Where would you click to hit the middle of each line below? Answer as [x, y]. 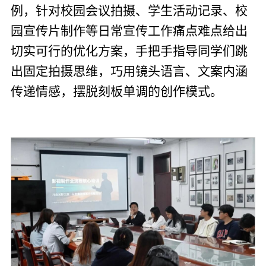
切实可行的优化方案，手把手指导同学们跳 [129, 51]
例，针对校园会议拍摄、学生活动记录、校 [129, 10]
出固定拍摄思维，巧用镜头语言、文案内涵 [129, 71]
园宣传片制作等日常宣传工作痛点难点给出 [129, 31]
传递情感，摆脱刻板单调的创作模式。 [116, 91]
